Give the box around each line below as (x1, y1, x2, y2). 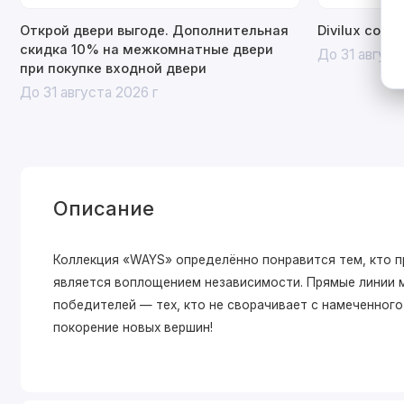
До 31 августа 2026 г (19, 84, 158, 102)
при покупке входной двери (19, 60, 207, 77)
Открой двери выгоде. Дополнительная (19, 22, 289, 39)
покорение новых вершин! (53, 319, 214, 335)
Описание (53, 196, 155, 220)
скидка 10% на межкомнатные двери (19, 41, 273, 58)
